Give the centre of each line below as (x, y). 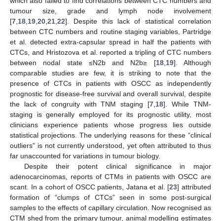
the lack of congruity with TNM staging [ (80, 104)
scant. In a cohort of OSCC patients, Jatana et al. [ (90, 187)
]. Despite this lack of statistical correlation (138, 21)
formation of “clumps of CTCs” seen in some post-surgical (110, 197)
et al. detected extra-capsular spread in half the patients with (110, 42)
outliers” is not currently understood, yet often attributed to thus (110, 146)
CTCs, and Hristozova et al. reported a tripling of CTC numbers (110, 52)
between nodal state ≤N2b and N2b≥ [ (83, 63)
